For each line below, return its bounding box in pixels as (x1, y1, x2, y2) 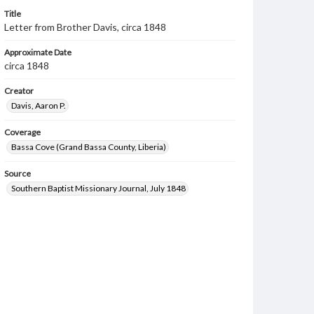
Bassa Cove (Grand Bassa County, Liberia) (11, 142, 166, 152)
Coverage (4, 127, 41, 137)
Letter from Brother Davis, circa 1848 (4, 21, 166, 33)
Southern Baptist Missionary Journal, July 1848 (11, 183, 186, 193)
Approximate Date (4, 47, 71, 57)
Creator (4, 86, 34, 96)
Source (4, 168, 31, 179)
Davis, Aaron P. (11, 100, 66, 111)
